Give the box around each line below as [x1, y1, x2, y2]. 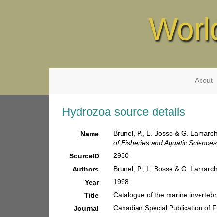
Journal [73, 204, 99, 212]
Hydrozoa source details [62, 105, 185, 118]
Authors [72, 165, 99, 173]
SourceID [69, 152, 99, 160]
